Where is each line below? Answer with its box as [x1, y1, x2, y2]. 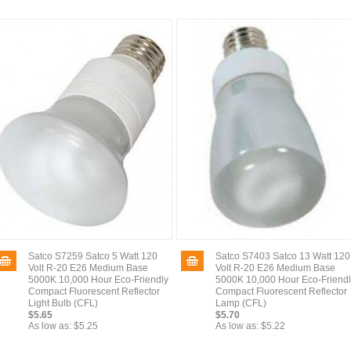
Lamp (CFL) [215, 298, 266, 309]
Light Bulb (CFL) [28, 298, 98, 309]
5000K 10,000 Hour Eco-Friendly [28, 274, 168, 285]
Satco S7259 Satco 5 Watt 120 [28, 251, 157, 262]
